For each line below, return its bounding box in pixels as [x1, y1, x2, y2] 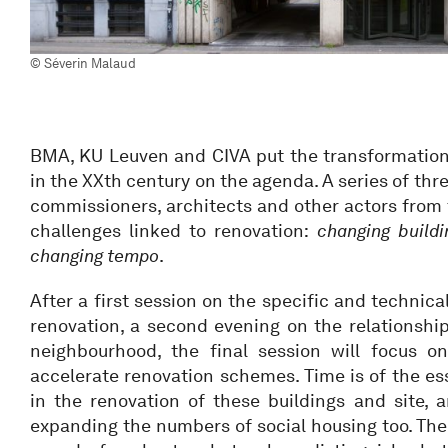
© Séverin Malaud [30, 55, 136, 71]
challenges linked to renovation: [30, 219, 317, 242]
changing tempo [30, 244, 159, 267]
